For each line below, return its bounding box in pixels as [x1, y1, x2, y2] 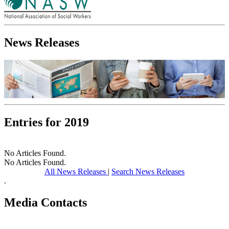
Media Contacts [4, 195, 87, 209]
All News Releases [44, 167, 108, 176]
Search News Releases [111, 167, 185, 176]
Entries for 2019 [4, 115, 89, 129]
